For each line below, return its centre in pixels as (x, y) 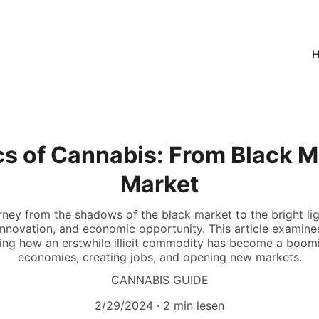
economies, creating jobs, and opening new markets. (159, 257)
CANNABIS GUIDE (159, 280)
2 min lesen (194, 305)
